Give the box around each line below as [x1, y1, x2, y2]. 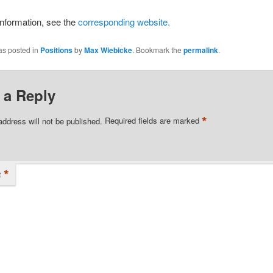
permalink [183, 44, 218, 55]
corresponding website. [77, 15, 170, 29]
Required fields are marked [104, 115, 202, 127]
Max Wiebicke [83, 44, 132, 55]
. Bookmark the [132, 44, 183, 55]
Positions [40, 44, 73, 55]
